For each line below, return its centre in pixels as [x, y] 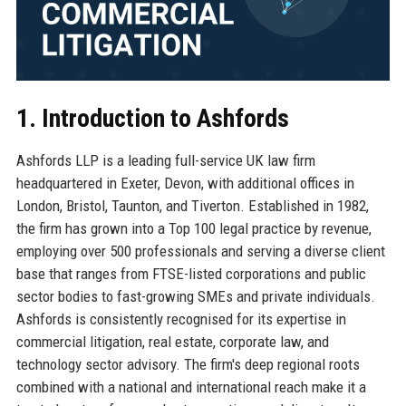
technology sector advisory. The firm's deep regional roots [188, 364]
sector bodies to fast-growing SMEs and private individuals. [195, 296]
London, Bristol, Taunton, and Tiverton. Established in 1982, [192, 205]
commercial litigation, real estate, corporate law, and [172, 341]
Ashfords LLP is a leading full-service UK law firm [165, 160]
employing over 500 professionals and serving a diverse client [200, 251]
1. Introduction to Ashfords [152, 118]
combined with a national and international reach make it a [191, 387]
